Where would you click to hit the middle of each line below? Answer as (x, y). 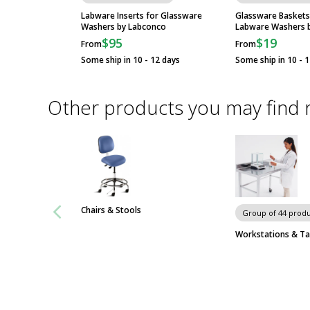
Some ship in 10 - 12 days (130, 60)
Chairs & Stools (111, 210)
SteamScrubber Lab (161, 134)
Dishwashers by (154, 146)
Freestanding (147, 68)
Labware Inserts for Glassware (142, 16)
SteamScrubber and (162, 15)
